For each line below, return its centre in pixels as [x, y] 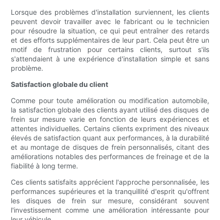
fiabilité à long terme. [45, 166]
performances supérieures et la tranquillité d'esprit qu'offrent [110, 192]
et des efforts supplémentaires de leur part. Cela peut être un [110, 40]
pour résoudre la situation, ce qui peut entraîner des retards [110, 31]
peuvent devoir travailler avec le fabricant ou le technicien [110, 22]
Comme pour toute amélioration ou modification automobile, [110, 101]
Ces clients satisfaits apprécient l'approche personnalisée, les [110, 182]
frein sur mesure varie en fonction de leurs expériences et [110, 119]
